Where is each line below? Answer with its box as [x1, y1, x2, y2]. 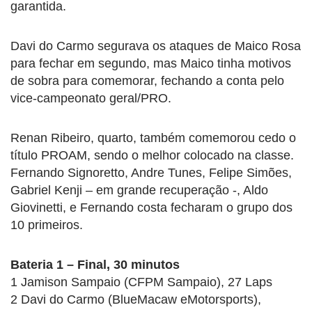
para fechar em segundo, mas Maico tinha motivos [10, 56, 291, 70]
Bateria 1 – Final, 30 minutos [10, 257, 180, 272]
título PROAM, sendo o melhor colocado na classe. [10, 148, 294, 162]
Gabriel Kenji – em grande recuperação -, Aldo [10, 182, 268, 197]
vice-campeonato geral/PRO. [10, 91, 171, 105]
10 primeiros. [10, 217, 83, 232]
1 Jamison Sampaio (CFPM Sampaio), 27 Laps [10, 274, 272, 289]
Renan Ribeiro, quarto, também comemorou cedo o [10, 130, 296, 145]
